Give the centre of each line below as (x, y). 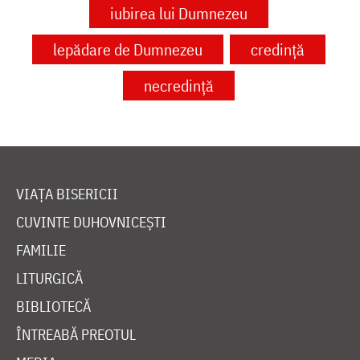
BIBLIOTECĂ (53, 307)
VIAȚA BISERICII (67, 194)
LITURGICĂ (49, 279)
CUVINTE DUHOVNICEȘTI (91, 223)
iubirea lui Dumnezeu (179, 14)
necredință (179, 86)
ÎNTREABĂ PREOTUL (76, 335)
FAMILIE (41, 251)
